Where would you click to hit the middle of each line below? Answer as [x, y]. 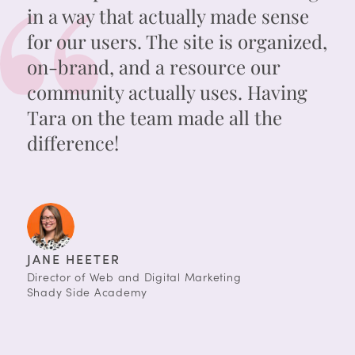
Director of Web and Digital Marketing [134, 277]
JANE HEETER [73, 259]
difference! [73, 143]
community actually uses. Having [167, 92]
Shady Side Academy [87, 292]
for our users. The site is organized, [177, 42]
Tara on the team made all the [154, 118]
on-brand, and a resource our [153, 67]
